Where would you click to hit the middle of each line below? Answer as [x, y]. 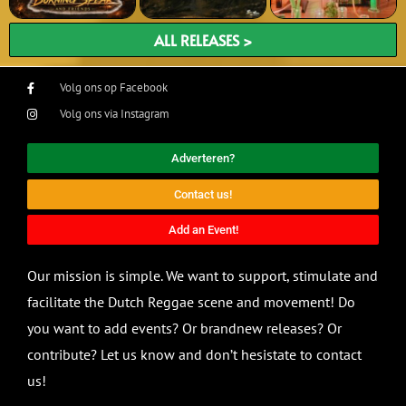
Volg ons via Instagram [115, 114]
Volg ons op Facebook [114, 88]
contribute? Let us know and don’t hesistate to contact [194, 355]
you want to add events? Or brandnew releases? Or [184, 329]
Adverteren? [203, 159]
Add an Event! [203, 230]
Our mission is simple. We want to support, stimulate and [203, 276]
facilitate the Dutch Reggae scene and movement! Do [191, 302]
